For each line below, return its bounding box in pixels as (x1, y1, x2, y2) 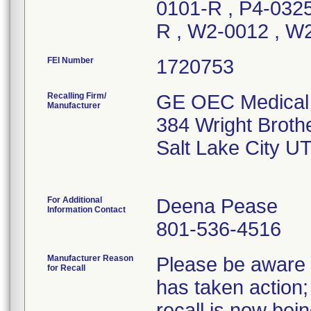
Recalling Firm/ (47, 91, 106, 101)
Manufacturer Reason (47, 253, 133, 263)
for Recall (47, 263, 85, 273)
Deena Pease (156, 195, 278, 217)
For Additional (47, 195, 102, 205)
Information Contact (47, 205, 126, 215)
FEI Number (47, 56, 94, 65)
